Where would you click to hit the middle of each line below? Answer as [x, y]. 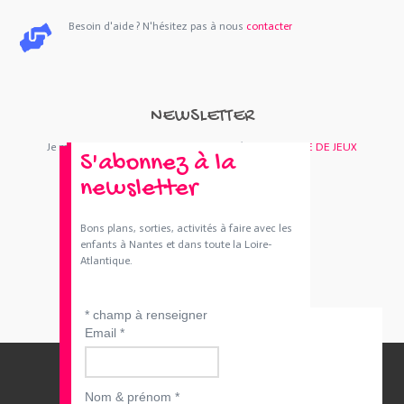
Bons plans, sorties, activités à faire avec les [186, 229]
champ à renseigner [148, 315]
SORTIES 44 [197, 147]
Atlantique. [106, 261]
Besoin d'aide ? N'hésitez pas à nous [158, 27]
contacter [270, 27]
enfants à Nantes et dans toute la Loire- [176, 245]
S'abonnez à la [158, 164]
